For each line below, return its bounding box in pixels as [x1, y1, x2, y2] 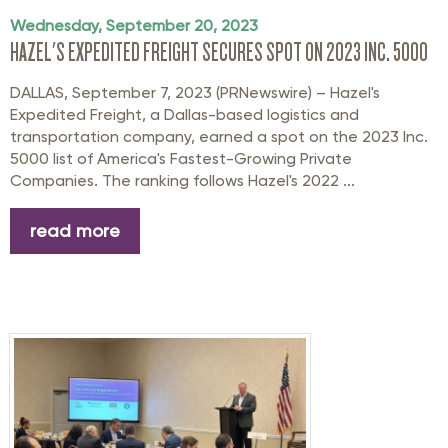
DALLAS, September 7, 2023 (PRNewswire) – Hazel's [10, 83, 380, 103]
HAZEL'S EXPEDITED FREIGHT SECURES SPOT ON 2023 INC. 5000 [10, 38, 428, 67]
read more [30, 220, 120, 242]
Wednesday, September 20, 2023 [10, 16, 258, 36]
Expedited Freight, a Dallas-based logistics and [10, 105, 359, 125]
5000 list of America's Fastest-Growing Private [10, 149, 352, 169]
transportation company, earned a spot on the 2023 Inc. [10, 127, 428, 147]
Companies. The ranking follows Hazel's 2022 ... [10, 171, 355, 191]
